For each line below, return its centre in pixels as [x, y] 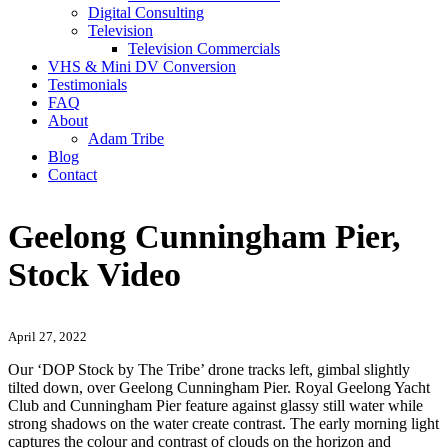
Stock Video [94, 274]
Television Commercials [204, 48]
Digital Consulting [146, 12]
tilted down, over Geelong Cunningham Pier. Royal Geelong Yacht [219, 388]
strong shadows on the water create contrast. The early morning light [223, 424]
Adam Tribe [126, 138]
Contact [72, 174]
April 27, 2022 [47, 337]
